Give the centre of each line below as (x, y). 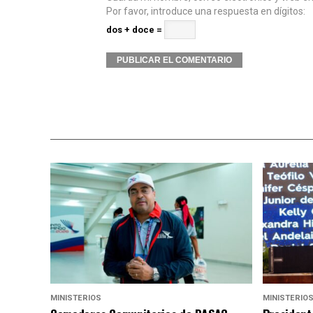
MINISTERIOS (76, 298)
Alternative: (132, 79)
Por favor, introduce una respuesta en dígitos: (206, 11)
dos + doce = (135, 30)
